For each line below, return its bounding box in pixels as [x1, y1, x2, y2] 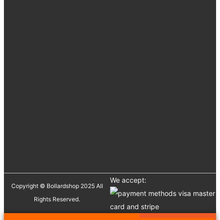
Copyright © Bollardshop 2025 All [11, 182, 103, 190]
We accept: [110, 176, 146, 185]
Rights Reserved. [34, 195, 80, 203]
